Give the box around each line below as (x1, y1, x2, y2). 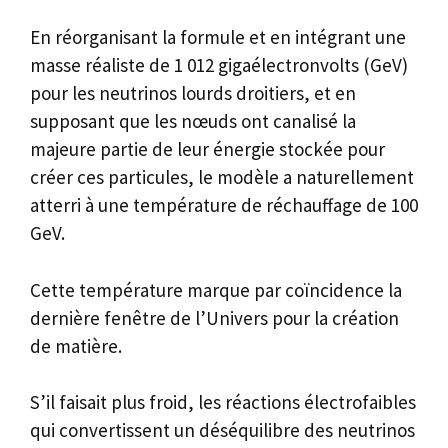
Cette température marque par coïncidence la (30, 277, 402, 302)
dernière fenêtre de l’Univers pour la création (30, 305, 399, 330)
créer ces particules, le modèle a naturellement (30, 165, 414, 190)
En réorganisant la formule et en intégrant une (30, 25, 406, 50)
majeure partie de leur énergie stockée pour (30, 137, 385, 162)
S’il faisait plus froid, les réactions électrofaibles (30, 390, 416, 415)
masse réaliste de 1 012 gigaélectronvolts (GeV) (30, 53, 408, 78)
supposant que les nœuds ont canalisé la (30, 109, 356, 134)
